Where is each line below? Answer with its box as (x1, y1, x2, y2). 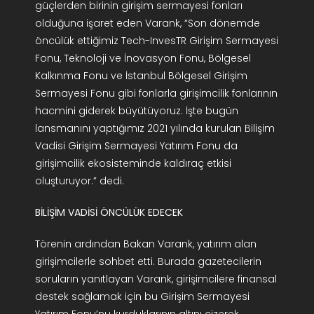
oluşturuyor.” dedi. (34, 174, 124, 189)
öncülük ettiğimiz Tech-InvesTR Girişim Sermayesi (34, 34, 278, 48)
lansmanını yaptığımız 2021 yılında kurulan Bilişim (34, 121, 275, 136)
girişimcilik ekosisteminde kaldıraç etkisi (34, 156, 231, 171)
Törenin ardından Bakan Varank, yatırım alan (34, 237, 257, 252)
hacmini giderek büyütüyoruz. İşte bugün (34, 104, 238, 118)
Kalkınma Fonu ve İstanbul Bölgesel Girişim (34, 69, 247, 83)
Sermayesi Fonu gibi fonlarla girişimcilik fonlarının (34, 86, 278, 101)
